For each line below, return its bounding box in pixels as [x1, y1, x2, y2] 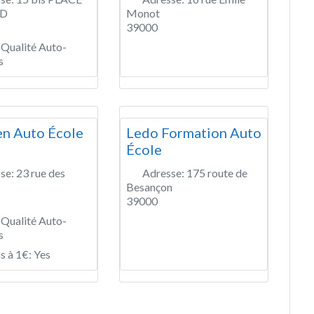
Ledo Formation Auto [126, 123, 261, 141]
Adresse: [142, 165, 186, 179]
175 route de [186, 165, 247, 179]
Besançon [126, 179, 172, 193]
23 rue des [16, 165, 65, 179]
